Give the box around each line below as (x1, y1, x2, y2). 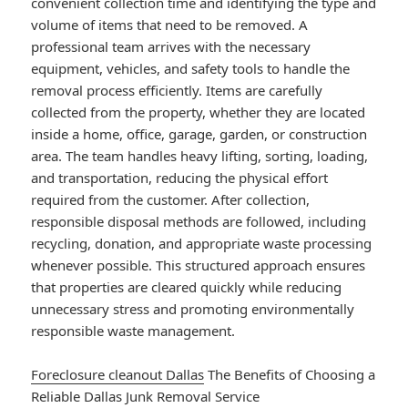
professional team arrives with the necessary (31, 37, 311, 56)
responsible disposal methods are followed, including (31, 212, 367, 231)
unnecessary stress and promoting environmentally (31, 300, 355, 319)
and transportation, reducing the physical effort (31, 168, 329, 188)
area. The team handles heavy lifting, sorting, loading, (31, 147, 369, 166)
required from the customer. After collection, (31, 190, 311, 209)
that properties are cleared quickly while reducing (31, 278, 342, 297)
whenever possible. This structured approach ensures (31, 256, 366, 275)
